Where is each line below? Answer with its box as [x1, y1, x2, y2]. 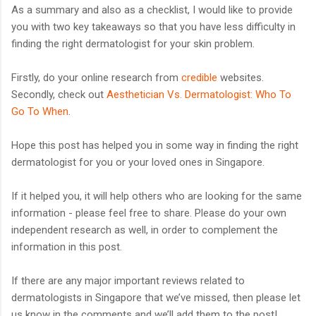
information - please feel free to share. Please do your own [11, 206, 286, 219]
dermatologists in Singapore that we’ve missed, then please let [11, 291, 300, 304]
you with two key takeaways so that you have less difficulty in [11, 20, 296, 33]
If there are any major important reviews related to [11, 274, 245, 287]
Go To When [11, 104, 68, 118]
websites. [220, 71, 264, 84]
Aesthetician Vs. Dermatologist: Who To [107, 87, 291, 101]
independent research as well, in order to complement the [11, 223, 278, 236]
